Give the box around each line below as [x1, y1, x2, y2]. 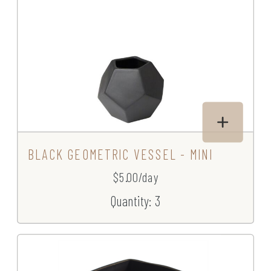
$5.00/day [113, 169, 158, 185]
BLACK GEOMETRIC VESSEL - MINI [28, 146, 213, 163]
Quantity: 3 [110, 192, 161, 209]
